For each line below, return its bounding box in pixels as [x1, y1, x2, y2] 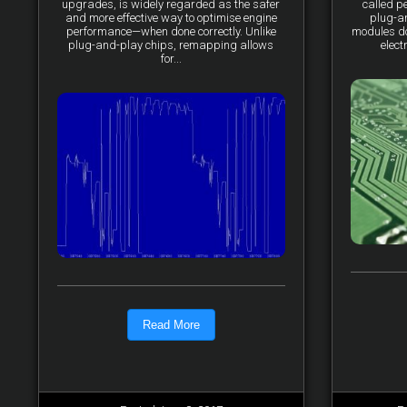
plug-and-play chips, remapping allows [68, 38, 274, 52]
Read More [142, 317, 200, 332]
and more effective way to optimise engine [65, 11, 277, 25]
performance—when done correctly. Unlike [65, 25, 276, 38]
